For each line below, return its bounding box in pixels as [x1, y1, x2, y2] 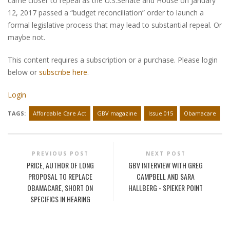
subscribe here [39, 67, 87, 78]
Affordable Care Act [32, 109, 86, 118]
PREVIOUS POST [31, 150, 89, 158]
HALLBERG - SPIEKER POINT [128, 182, 203, 194]
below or [8, 67, 39, 78]
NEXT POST [145, 150, 186, 158]
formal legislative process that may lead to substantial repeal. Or [8, 20, 222, 30]
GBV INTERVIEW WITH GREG [128, 160, 203, 171]
